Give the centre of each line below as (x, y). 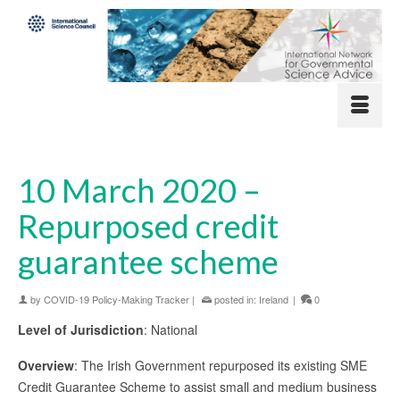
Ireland (274, 299)
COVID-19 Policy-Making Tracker (117, 299)
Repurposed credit (148, 225)
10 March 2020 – (139, 190)
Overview (46, 365)
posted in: (235, 299)
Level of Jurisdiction (81, 329)
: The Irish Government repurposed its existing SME (221, 365)
